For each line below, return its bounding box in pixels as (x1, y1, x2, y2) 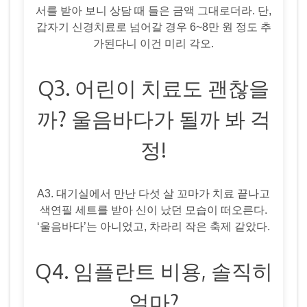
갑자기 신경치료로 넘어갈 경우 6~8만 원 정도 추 (36, 21, 271, 33)
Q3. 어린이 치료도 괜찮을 (38, 74, 269, 101)
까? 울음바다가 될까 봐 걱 (36, 105, 271, 132)
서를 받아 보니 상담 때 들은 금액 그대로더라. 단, (36, 4, 271, 16)
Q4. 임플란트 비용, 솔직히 (34, 257, 273, 284)
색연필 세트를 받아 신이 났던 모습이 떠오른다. (40, 204, 267, 216)
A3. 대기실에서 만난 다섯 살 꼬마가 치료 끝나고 (37, 187, 270, 199)
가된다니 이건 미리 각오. (93, 37, 214, 49)
